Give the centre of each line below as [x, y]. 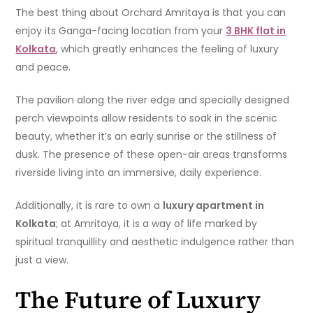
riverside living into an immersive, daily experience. [139, 173]
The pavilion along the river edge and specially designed [153, 100]
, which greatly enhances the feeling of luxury [168, 49]
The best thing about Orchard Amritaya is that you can [151, 13]
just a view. [42, 260]
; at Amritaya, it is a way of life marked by [157, 224]
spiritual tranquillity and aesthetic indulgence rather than [155, 242]
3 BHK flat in [256, 31]
